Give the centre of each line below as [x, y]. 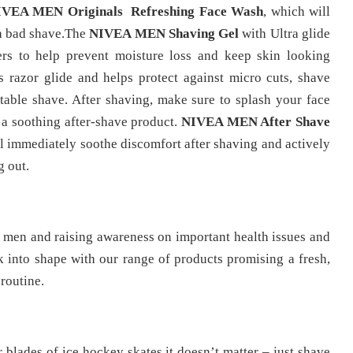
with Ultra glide [286, 33]
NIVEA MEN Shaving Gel [166, 33]
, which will [297, 11]
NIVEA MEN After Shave [256, 121]
